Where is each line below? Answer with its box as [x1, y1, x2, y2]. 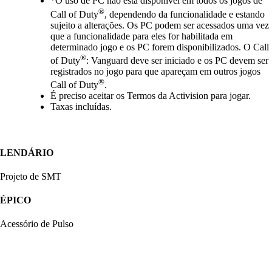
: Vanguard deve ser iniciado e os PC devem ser [86, 55, 268, 66]
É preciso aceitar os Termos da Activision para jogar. [50, 90, 251, 101]
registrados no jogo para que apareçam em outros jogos [50, 66, 260, 76]
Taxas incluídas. [50, 101, 112, 112]
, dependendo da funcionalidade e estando [104, 8, 265, 19]
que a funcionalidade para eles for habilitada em [50, 30, 233, 41]
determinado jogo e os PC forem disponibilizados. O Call [50, 41, 269, 52]
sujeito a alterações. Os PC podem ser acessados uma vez [50, 19, 269, 30]
